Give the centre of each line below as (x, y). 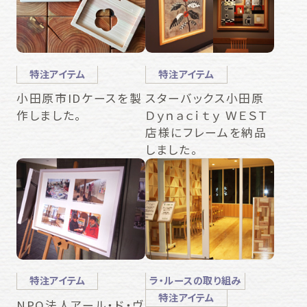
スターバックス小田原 (205, 98)
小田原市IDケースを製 (79, 98)
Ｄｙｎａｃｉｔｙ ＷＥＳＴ (207, 115)
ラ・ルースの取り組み (196, 280)
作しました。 (49, 115)
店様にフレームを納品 (206, 133)
